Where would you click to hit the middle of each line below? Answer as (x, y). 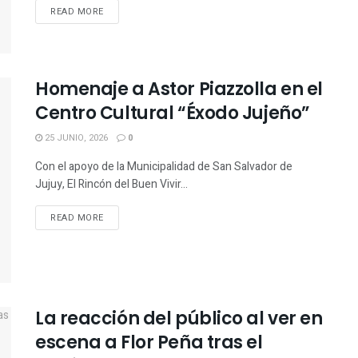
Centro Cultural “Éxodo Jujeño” (173, 113)
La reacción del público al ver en (179, 319)
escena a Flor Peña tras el (149, 343)
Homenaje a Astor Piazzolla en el (179, 89)
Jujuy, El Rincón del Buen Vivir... (111, 184)
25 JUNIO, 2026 (75, 137)
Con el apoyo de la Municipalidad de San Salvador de (164, 166)
